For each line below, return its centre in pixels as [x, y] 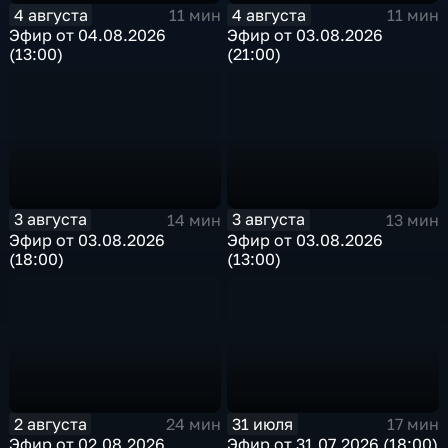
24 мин [193, 424]
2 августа [50, 423]
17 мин [412, 424]
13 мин [412, 219]
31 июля [263, 423]
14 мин [193, 219]
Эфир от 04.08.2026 [88, 35]
